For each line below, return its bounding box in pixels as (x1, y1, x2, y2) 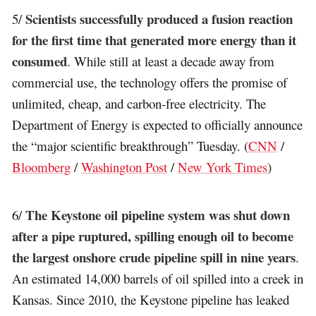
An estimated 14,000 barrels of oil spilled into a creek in (12, 269, 304, 287)
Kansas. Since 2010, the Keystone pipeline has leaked (12, 290, 290, 308)
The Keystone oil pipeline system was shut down (25, 205, 291, 224)
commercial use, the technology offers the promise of (12, 73, 288, 91)
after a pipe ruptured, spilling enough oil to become (12, 226, 294, 245)
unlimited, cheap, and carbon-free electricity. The (12, 94, 267, 112)
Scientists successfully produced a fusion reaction (25, 8, 293, 28)
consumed (12, 51, 68, 71)
